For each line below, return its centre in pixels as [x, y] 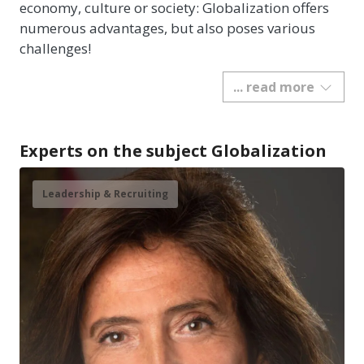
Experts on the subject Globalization [173, 151]
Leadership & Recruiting [105, 194]
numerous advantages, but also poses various [167, 28]
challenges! [55, 48]
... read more [274, 87]
